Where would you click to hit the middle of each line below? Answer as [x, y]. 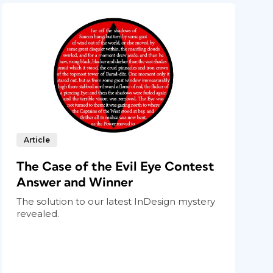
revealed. [38, 213]
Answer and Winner [75, 182]
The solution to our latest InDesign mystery [116, 201]
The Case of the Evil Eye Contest [116, 166]
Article [37, 140]
